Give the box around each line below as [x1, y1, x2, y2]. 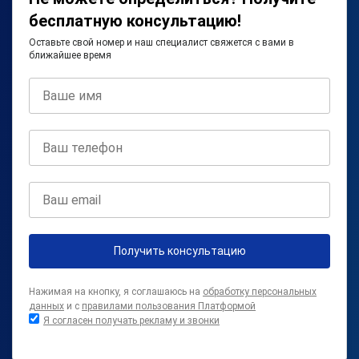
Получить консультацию [113, 244, 246, 257]
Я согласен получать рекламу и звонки [43, 315, 220, 326]
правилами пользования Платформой [82, 301, 256, 312]
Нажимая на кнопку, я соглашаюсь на [29, 286, 203, 297]
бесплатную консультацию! [29, 11, 241, 30]
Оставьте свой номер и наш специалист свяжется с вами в [29, 37, 294, 48]
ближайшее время [29, 50, 111, 61]
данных [29, 301, 64, 312]
